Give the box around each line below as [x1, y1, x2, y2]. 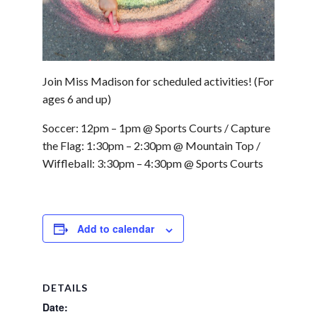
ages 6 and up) [42, 92, 111, 106]
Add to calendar [77, 221, 154, 236]
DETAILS [42, 282, 88, 294]
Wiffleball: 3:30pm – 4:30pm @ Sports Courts [42, 156, 263, 171]
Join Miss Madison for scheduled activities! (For [42, 74, 274, 88]
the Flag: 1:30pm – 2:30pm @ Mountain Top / [42, 139, 260, 153]
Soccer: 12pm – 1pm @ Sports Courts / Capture [42, 121, 270, 135]
